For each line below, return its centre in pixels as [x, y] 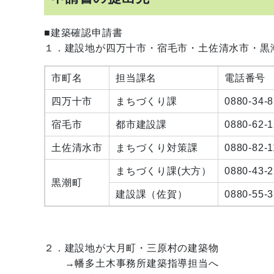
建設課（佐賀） [152, 194]
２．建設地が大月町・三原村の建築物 [131, 248]
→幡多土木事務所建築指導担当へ [131, 263]
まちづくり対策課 [157, 148]
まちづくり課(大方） [164, 171]
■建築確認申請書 [83, 33]
